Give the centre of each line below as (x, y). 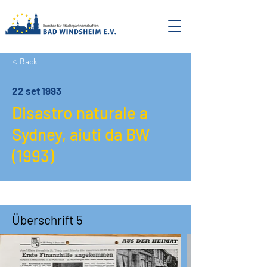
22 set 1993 (37, 91)
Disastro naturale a (80, 113)
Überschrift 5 (47, 220)
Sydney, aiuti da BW (81, 134)
